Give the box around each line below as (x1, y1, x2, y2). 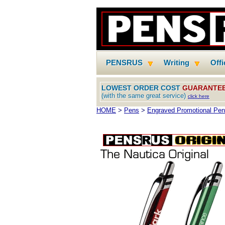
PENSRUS (106, 58, 143, 67)
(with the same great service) (101, 92, 188, 99)
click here (188, 93, 209, 99)
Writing (164, 58, 189, 67)
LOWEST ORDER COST (101, 84, 182, 92)
